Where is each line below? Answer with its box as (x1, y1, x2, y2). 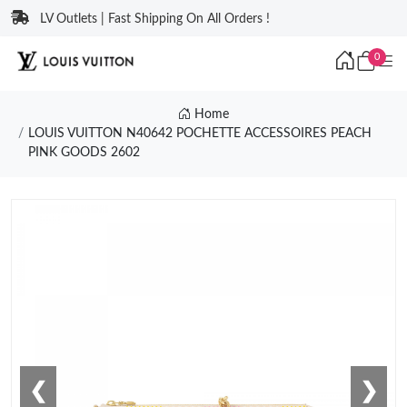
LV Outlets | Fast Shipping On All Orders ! (40, 13, 270, 25)
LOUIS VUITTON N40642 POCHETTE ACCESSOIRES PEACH (27, 127, 372, 140)
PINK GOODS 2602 (27, 146, 140, 159)
